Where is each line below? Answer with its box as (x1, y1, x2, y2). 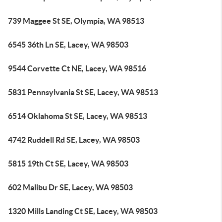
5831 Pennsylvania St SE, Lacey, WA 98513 (8, 88, 158, 97)
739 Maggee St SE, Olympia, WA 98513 (8, 16, 144, 25)
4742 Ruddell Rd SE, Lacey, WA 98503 (8, 135, 140, 144)
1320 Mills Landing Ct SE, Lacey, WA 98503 (8, 207, 158, 216)
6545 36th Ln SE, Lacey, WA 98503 (8, 40, 128, 49)
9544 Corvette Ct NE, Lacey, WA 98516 (8, 64, 146, 73)
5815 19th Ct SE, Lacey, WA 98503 (8, 159, 128, 168)
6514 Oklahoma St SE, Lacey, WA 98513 (8, 111, 147, 120)
